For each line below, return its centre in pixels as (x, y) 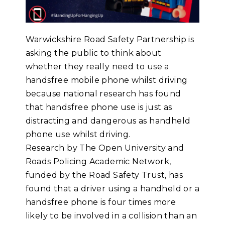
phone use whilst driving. (79, 135)
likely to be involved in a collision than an (111, 216)
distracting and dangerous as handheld (108, 121)
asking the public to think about (93, 53)
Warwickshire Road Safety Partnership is (110, 40)
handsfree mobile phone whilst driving (106, 80)
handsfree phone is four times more (101, 202)
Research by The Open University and (105, 148)
